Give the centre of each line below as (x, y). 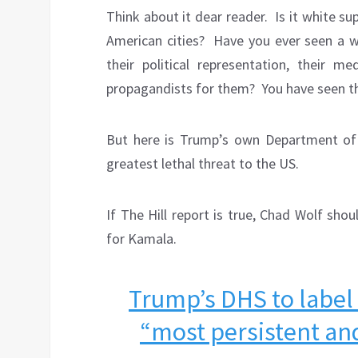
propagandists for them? (181, 89)
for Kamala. (141, 239)
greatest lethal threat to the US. (203, 164)
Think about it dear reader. (187, 17)
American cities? (155, 41)
